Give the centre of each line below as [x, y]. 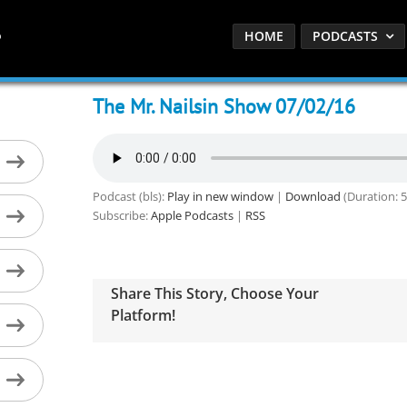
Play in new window [220, 196]
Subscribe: [121, 215]
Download [313, 196]
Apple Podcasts [192, 215]
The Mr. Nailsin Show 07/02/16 [223, 106]
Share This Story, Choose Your [214, 293]
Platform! [143, 315]
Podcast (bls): [129, 196]
